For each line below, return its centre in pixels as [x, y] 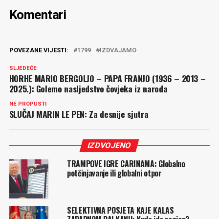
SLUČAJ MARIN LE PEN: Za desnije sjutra [79, 114]
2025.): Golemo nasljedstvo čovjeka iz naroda [88, 88]
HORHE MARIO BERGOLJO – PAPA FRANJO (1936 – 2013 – [107, 78]
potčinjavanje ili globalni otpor [114, 173]
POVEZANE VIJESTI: [39, 50]
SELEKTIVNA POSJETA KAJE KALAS [120, 210]
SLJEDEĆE [23, 68]
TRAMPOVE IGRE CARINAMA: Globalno [126, 164]
